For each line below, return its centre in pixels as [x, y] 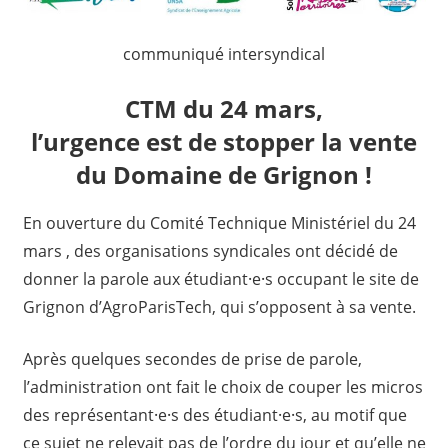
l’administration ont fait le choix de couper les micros [222, 387]
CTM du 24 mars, [224, 109]
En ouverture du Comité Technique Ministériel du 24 [219, 223]
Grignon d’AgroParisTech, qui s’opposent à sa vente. [219, 307]
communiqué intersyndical [224, 54]
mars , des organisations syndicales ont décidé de [210, 251]
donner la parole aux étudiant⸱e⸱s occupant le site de [220, 279]
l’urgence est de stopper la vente [224, 142]
